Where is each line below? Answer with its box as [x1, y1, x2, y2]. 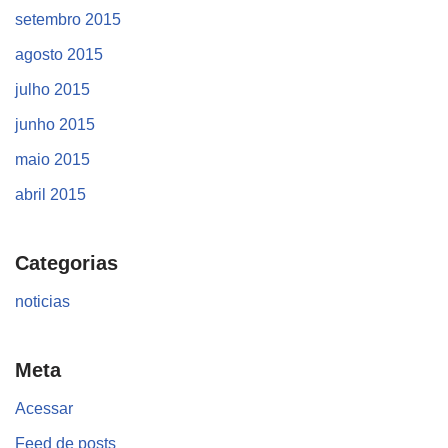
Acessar [15, 400, 73, 418]
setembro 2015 [15, 11, 121, 29]
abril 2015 [15, 186, 86, 204]
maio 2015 [15, 151, 90, 169]
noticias [15, 293, 70, 311]
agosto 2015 [15, 46, 103, 64]
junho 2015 [15, 116, 95, 134]
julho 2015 [15, 81, 90, 99]
